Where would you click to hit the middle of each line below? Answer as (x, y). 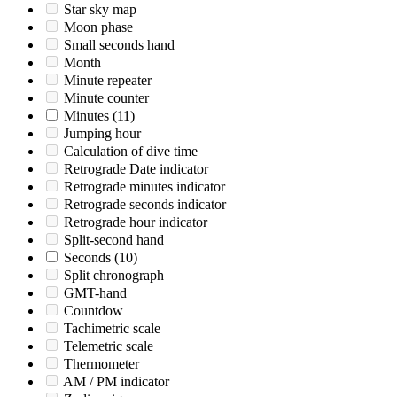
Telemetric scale (109, 346)
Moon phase (98, 27)
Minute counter (106, 98)
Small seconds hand (119, 45)
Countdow (93, 311)
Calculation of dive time (131, 152)
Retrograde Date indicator (136, 169)
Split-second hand (114, 240)
